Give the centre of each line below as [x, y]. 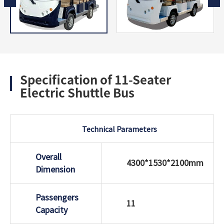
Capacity [51, 209]
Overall [48, 156]
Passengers [57, 197]
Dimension [55, 169]
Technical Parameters [119, 129]
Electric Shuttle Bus [77, 93]
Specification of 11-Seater [95, 80]
